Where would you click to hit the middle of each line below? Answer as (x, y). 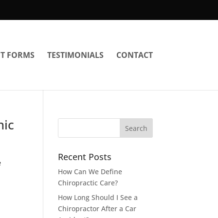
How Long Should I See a (98, 197)
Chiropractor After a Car (97, 209)
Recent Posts (85, 157)
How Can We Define (90, 172)
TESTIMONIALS (75, 55)
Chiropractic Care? (88, 183)
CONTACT (134, 55)
